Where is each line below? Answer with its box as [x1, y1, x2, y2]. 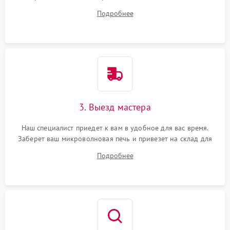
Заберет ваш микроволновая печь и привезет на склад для [17, 134, 213, 143]
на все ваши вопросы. [79, 3, 150, 12]
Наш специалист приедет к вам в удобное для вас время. [21, 123, 209, 132]
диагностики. [93, 145, 137, 154]
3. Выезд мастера [79, 101, 151, 113]
